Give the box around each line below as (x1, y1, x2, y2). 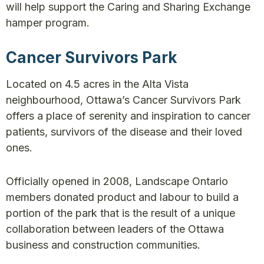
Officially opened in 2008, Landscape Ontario (6, 175, 228, 187)
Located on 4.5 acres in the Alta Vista (6, 78, 189, 90)
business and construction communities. (6, 239, 203, 251)
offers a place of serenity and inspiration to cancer (6, 110, 250, 122)
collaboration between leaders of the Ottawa (6, 223, 224, 235)
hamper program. (6, 16, 90, 29)
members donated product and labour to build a (6, 191, 239, 203)
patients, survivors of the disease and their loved (6, 126, 242, 138)
